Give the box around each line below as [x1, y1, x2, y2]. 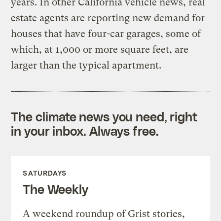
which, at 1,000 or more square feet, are [11, 43, 189, 55]
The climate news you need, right [11, 109, 198, 124]
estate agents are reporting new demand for [11, 12, 205, 24]
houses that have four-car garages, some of [11, 28, 201, 39]
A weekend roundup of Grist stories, [23, 208, 185, 220]
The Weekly [23, 181, 88, 196]
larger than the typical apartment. [11, 59, 162, 71]
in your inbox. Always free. [11, 123, 159, 138]
